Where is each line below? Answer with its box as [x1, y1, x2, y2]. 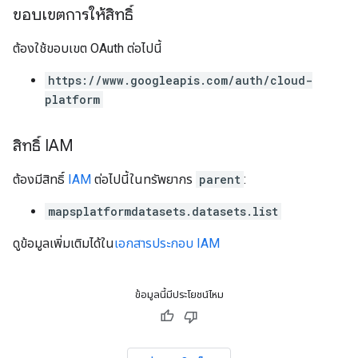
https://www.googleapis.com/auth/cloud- [48, 73, 312, 88]
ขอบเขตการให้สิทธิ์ [13, 5, 133, 25]
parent [199, 172, 241, 187]
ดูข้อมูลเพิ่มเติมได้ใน [13, 236, 114, 251]
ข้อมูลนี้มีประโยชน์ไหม [134, 288, 224, 300]
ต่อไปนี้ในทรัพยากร [91, 172, 196, 187]
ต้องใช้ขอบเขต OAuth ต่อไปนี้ [13, 41, 162, 56]
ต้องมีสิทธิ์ [13, 172, 68, 187]
